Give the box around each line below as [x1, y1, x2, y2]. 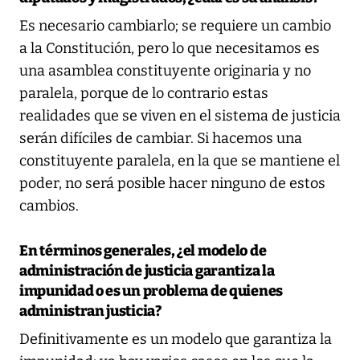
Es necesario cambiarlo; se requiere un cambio [19, 16, 331, 35]
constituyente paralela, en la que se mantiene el [19, 151, 340, 170]
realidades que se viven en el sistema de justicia [19, 106, 341, 125]
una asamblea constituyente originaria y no [19, 61, 311, 80]
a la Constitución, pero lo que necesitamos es [19, 39, 320, 57]
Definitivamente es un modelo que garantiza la [19, 329, 332, 348]
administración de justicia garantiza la [19, 261, 275, 280]
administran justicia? [19, 301, 162, 320]
